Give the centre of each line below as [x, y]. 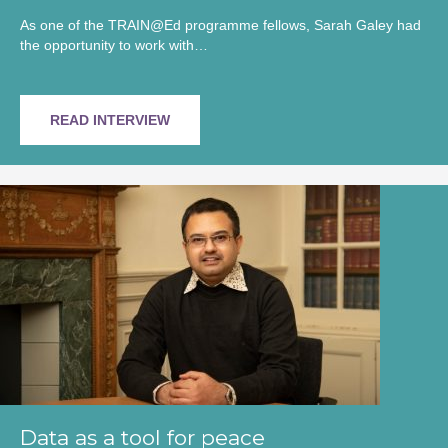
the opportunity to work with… [114, 45]
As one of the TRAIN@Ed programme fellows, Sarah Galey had [220, 25]
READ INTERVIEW [110, 120]
